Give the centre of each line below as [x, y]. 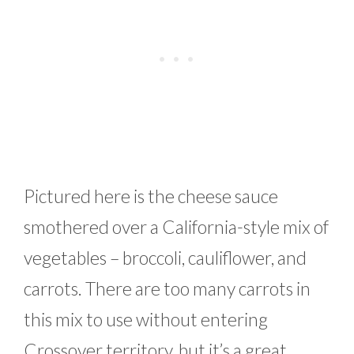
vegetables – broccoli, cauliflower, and [165, 257]
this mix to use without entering [146, 319]
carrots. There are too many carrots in [167, 288]
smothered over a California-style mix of [176, 226]
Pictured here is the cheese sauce [151, 196]
